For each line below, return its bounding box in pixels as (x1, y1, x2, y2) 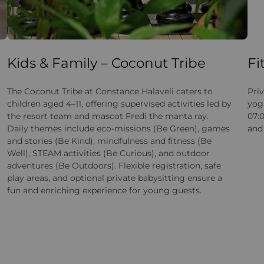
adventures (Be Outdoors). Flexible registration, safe (7, 160, 221, 171)
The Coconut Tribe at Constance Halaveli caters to (7, 85, 213, 97)
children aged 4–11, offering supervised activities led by (7, 98, 232, 109)
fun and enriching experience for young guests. (7, 184, 202, 196)
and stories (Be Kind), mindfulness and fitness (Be (7, 135, 212, 146)
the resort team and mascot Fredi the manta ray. (7, 110, 209, 121)
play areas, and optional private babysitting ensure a (7, 172, 222, 183)
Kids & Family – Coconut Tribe (7, 54, 206, 71)
